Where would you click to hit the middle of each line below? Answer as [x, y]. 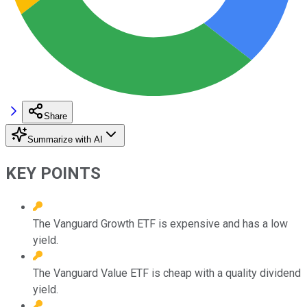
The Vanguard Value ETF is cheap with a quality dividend [167, 273]
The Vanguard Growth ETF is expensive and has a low [160, 223]
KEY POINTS [53, 173]
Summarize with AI [65, 139]
